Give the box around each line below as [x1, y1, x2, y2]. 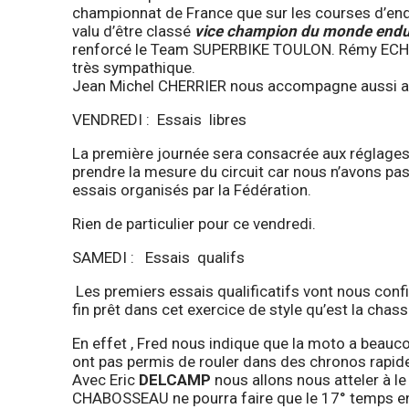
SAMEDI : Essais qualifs [72, 248, 245, 267]
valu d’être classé [72, 22, 194, 41]
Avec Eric [72, 371, 139, 390]
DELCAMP [139, 371, 211, 390]
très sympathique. [72, 58, 195, 78]
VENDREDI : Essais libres [72, 110, 246, 130]
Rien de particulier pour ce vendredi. [72, 215, 316, 234]
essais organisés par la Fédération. [72, 181, 311, 200]
